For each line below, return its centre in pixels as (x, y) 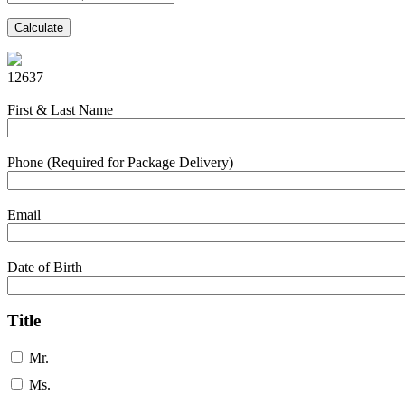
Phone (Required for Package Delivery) (120, 163)
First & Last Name (60, 110)
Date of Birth (45, 267)
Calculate (39, 27)
